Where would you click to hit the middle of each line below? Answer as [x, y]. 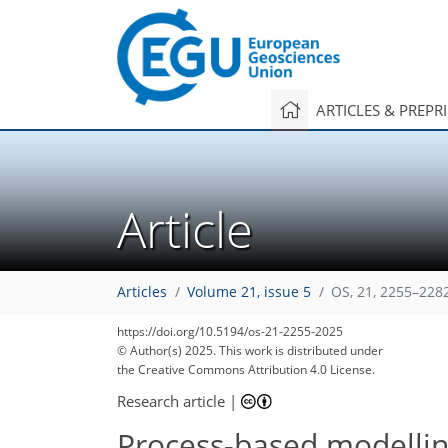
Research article [171, 400]
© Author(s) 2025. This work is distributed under [250, 350]
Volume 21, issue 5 [249, 292]
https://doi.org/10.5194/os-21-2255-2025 [230, 331]
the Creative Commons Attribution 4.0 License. [246, 369]
